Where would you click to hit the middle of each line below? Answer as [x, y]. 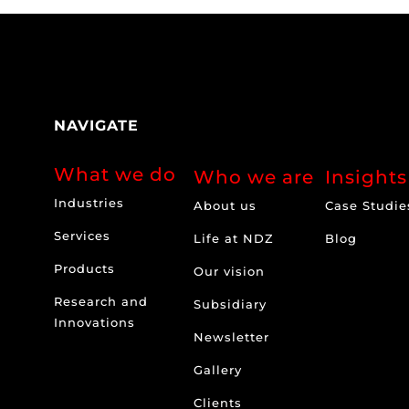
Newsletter [232, 336]
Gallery [218, 369]
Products [85, 269]
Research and [101, 302]
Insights [366, 177]
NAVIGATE [97, 125]
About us [225, 205]
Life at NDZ [234, 238]
